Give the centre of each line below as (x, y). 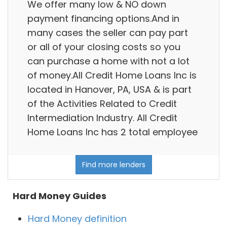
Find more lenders (113, 165)
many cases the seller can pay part (108, 32)
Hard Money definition (77, 219)
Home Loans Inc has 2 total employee (112, 132)
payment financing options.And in (103, 18)
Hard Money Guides (60, 196)
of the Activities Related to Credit (102, 103)
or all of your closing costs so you (104, 47)
